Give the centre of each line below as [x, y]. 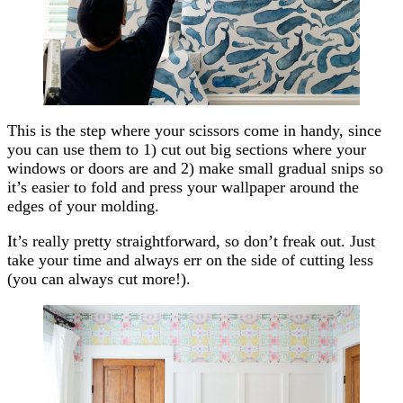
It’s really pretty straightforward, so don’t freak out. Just [191, 242]
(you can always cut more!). [99, 279]
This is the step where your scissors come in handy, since [194, 131]
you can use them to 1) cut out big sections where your [187, 150]
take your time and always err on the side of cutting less [190, 260]
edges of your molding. [83, 206]
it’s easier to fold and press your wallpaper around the [183, 188]
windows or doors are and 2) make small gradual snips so [195, 169]
